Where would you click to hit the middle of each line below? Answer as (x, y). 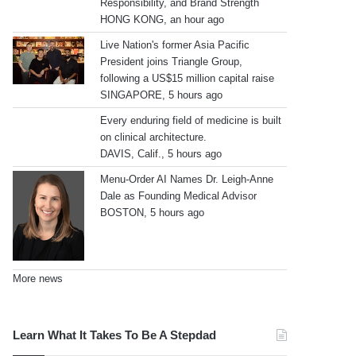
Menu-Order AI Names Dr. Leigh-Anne (187, 179)
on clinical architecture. (154, 137)
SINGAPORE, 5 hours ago (162, 95)
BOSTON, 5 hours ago (153, 212)
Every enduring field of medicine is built (191, 120)
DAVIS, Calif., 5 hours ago (161, 153)
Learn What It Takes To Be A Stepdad (115, 335)
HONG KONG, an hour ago (163, 19)
